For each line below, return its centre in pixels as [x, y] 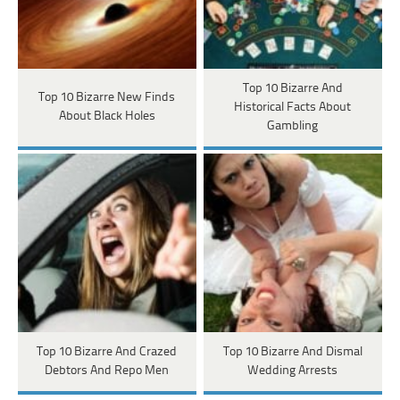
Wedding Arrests [293, 371]
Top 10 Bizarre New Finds [107, 98]
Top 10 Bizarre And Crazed [107, 352]
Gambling [293, 126]
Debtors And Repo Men [107, 371]
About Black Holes [107, 117]
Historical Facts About [293, 107]
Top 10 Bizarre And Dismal [292, 352]
